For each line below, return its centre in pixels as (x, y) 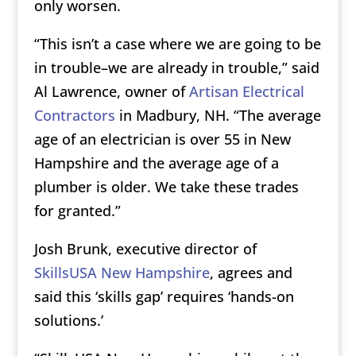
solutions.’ (68, 321)
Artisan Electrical (246, 92)
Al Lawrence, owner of (111, 92)
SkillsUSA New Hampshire (122, 273)
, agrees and (251, 273)
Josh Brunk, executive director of (145, 249)
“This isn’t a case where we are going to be (177, 44)
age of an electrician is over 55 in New (162, 139)
